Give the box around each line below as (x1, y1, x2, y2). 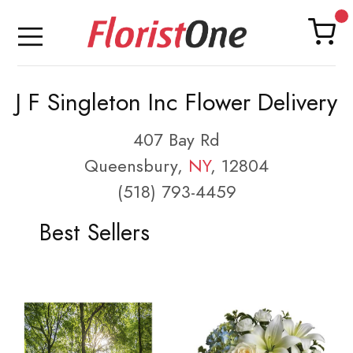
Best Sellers (39, 217, 150, 248)
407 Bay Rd (133, 128, 220, 152)
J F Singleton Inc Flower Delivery (16, 86, 337, 119)
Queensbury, (84, 154, 188, 178)
